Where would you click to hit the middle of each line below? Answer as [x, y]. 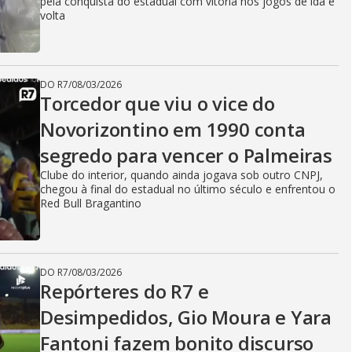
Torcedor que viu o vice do [158, 103]
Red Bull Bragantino [91, 203]
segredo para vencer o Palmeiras [186, 155]
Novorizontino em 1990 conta [173, 129]
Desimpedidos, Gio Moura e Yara [186, 317]
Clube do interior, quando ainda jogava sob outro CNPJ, [181, 175]
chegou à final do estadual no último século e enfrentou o [188, 189]
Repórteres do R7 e [125, 291]
